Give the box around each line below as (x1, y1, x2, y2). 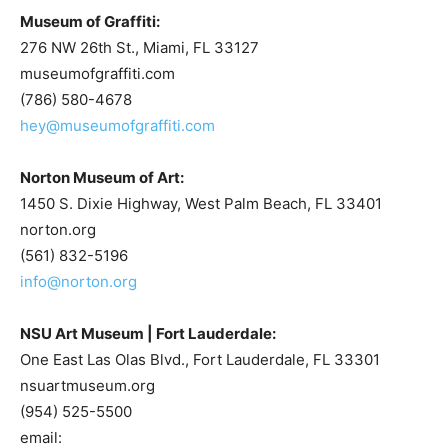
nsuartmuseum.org (20, 376, 155, 395)
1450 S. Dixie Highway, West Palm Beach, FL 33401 (20, 194, 382, 213)
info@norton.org (20, 272, 137, 291)
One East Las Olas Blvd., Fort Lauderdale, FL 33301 (20, 350, 380, 369)
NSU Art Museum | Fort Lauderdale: (20, 324, 276, 343)
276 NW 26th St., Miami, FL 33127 (20, 38, 259, 57)
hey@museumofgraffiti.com (20, 116, 215, 135)
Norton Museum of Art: (20, 168, 184, 187)
